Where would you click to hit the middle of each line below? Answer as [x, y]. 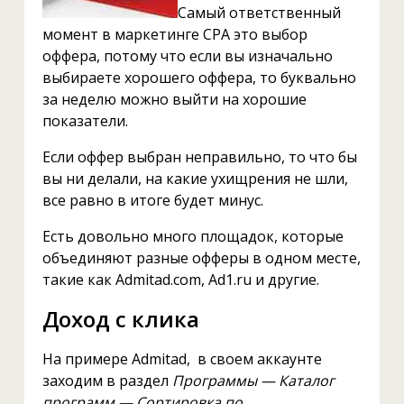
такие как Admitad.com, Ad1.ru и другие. [180, 280]
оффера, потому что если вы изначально [187, 56]
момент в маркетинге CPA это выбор [174, 35]
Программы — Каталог [253, 381]
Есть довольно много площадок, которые [193, 237]
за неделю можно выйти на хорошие [174, 100]
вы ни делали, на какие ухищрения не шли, [195, 179]
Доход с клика [120, 319]
